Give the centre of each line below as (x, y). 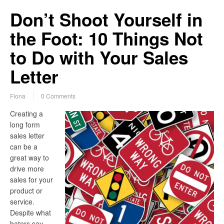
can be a (24, 147)
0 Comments (58, 96)
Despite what (30, 213)
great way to (29, 158)
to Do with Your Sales (99, 58)
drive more (27, 169)
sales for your (31, 180)
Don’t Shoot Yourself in (106, 20)
